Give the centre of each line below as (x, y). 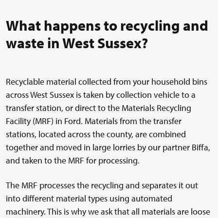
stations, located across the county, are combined (96, 134)
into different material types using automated (89, 199)
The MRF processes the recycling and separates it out (102, 185)
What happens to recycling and (107, 26)
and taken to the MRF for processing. (73, 161)
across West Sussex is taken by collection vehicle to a (101, 95)
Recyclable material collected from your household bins (107, 82)
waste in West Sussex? (77, 43)
